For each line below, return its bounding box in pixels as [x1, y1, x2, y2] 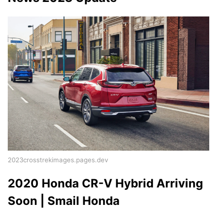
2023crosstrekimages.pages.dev [8, 156, 108, 164]
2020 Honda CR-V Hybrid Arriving [8, 176, 203, 191]
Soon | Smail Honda [8, 194, 120, 208]
